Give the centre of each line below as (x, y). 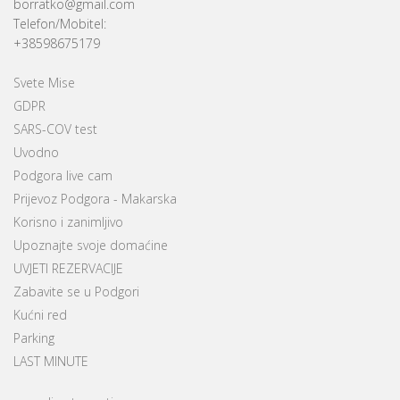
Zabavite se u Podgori (76, 291)
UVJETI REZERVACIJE (68, 268)
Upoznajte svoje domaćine (91, 245)
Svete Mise (44, 82)
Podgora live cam (63, 175)
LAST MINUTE (51, 361)
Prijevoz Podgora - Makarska (95, 198)
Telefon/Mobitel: (60, 23)
